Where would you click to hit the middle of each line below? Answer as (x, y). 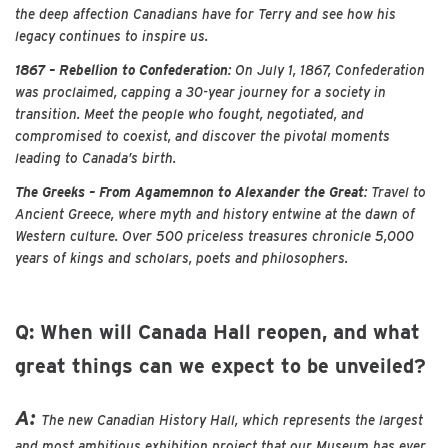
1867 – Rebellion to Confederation (121, 70)
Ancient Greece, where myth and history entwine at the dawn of (215, 214)
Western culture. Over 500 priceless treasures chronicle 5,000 (214, 236)
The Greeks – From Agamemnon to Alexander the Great (189, 192)
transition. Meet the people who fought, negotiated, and (189, 114)
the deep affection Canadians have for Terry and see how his (205, 14)
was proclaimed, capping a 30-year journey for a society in (200, 92)
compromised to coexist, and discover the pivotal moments (202, 136)
